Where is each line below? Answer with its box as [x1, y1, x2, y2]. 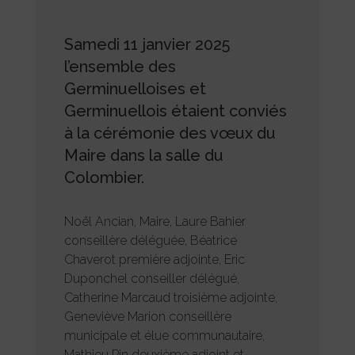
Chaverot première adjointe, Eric [63, 251, 245, 267]
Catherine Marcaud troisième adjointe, [63, 289, 277, 305]
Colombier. [63, 167, 144, 187]
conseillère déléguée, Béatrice [63, 232, 237, 248]
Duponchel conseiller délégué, [63, 270, 239, 286]
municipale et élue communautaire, [63, 327, 265, 343]
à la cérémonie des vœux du [63, 123, 276, 143]
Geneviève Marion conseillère [63, 308, 231, 324]
